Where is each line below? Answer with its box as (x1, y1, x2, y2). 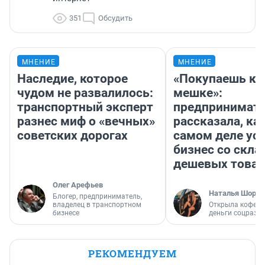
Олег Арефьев (53, 180, 103, 190)
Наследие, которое (17, 72, 128, 86)
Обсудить (98, 14, 132, 23)
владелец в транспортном (53, 201, 141, 209)
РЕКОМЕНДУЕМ (88, 247, 177, 261)
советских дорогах (17, 128, 128, 143)
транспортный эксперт (17, 100, 153, 115)
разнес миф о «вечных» (17, 114, 155, 129)
